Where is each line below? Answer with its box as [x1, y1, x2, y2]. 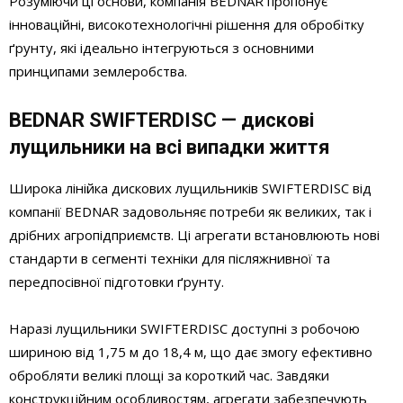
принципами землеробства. [9, 62, 187, 81]
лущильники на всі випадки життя [9, 136, 330, 159]
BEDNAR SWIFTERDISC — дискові [9, 109, 314, 132]
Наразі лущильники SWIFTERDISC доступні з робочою [9, 319, 360, 338]
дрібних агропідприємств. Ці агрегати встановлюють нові [9, 226, 380, 245]
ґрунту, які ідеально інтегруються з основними [9, 39, 314, 58]
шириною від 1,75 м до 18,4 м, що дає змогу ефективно [9, 343, 372, 362]
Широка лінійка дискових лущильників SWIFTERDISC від [9, 179, 372, 198]
